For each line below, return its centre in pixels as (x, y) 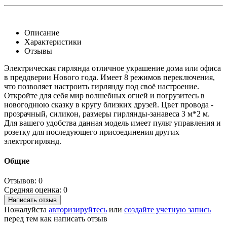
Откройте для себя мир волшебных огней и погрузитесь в (104, 95)
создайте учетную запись (167, 210)
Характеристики (53, 42)
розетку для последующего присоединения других (92, 132)
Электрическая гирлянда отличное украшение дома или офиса (112, 68)
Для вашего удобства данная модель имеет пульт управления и (112, 123)
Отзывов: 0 (23, 181)
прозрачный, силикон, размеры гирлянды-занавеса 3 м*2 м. (107, 113)
